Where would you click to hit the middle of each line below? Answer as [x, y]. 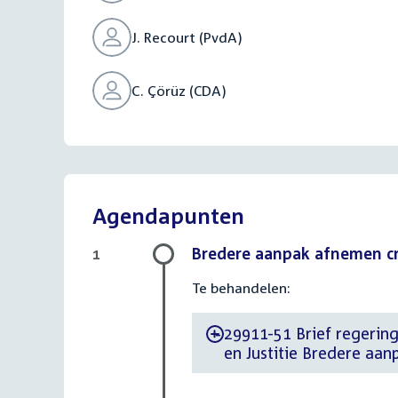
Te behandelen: [241, 288]
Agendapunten [168, 216]
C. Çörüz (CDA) [179, 91]
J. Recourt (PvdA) [187, 37]
